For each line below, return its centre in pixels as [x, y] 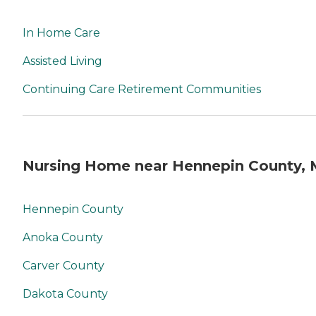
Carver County [63, 266]
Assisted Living [62, 61]
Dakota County [65, 294]
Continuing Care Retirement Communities [142, 90]
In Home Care [61, 33]
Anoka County [63, 238]
